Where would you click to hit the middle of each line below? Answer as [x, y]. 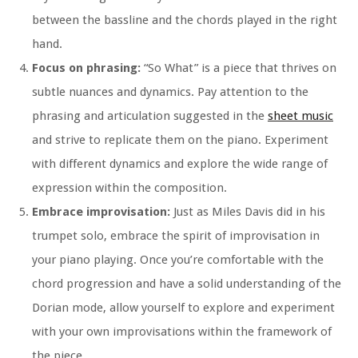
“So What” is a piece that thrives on [239, 68]
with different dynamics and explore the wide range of [180, 164]
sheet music [300, 116]
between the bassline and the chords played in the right [185, 20]
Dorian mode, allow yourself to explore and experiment [183, 308]
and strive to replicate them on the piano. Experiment [180, 140]
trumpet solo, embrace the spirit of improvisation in [176, 236]
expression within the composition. [129, 188]
